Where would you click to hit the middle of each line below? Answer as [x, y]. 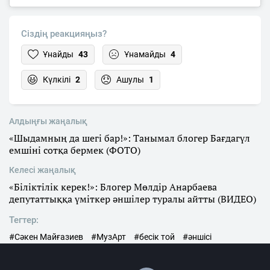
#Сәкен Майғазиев [46, 237]
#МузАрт [108, 237]
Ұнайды [58, 55]
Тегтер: [24, 220]
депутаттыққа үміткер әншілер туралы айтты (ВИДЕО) [133, 199]
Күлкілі [57, 80]
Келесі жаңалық [42, 170]
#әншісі [197, 237]
